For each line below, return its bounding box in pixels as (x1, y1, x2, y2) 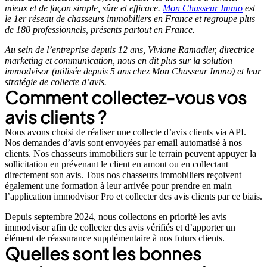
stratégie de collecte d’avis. (5, 77, 107, 88)
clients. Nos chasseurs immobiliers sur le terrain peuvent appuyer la (5, 148, 256, 159)
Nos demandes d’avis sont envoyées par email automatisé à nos (5, 138, 242, 148)
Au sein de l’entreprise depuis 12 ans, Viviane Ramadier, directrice (5, 45, 254, 55)
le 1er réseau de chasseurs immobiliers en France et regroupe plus (5, 14, 255, 24)
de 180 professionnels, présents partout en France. (5, 24, 197, 35)
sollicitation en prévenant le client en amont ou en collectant (5, 159, 228, 170)
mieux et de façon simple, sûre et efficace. (5, 3, 163, 14)
